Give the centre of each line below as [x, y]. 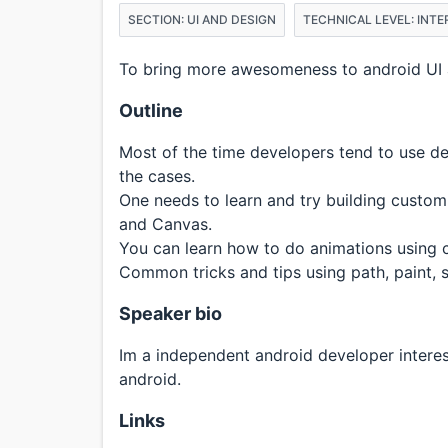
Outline [151, 110]
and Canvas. [165, 224]
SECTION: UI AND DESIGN [202, 19]
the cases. [157, 176]
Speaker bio [170, 313]
